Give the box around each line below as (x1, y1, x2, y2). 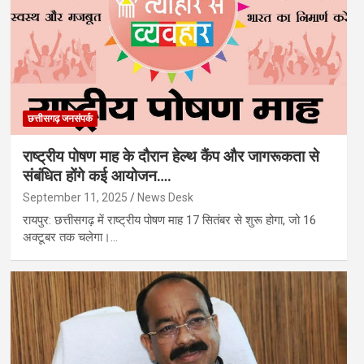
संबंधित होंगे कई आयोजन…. (22, 166, 171, 185)
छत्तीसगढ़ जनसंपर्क (27, 112, 93, 124)
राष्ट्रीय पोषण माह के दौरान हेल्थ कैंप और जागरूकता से (22, 146, 319, 166)
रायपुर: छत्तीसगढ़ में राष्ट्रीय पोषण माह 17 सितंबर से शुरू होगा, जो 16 (22, 212, 316, 227)
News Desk (136, 190, 193, 204)
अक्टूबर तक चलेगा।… (22, 229, 118, 245)
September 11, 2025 (22, 190, 128, 204)
